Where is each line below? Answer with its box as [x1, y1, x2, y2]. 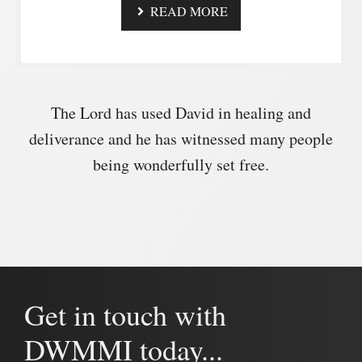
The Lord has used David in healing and [51, 102, 311, 124]
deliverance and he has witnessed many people [29, 128, 333, 149]
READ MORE [150, 2, 229, 19]
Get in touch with [24, 295, 226, 334]
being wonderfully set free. [93, 154, 269, 175]
